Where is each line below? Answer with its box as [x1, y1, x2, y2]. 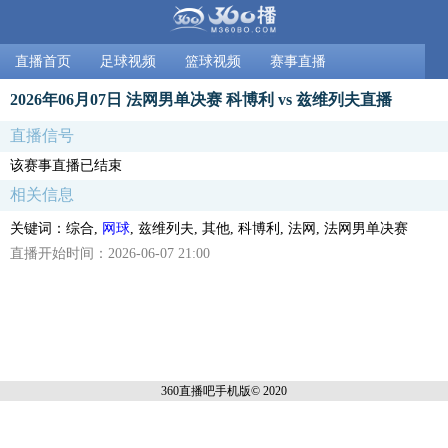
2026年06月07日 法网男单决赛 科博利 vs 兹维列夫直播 [10, 89, 392, 109]
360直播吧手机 [161, 383, 239, 398]
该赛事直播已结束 [10, 157, 122, 173]
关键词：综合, [10, 220, 102, 236]
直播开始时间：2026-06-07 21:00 [10, 245, 210, 261]
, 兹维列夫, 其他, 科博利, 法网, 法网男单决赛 [130, 220, 408, 236]
